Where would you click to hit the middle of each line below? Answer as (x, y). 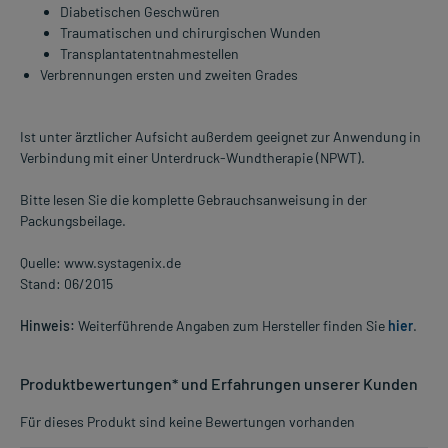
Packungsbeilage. (73, 221)
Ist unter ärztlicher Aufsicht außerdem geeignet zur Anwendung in (220, 137)
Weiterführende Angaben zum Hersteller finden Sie (231, 326)
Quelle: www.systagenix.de (100, 263)
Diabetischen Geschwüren (140, 12)
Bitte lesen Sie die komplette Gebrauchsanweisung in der (193, 200)
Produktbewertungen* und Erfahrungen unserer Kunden (219, 384)
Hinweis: (47, 326)
